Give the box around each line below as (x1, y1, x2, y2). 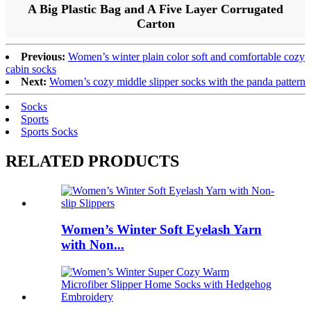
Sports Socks (21, 125, 78, 137)
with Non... (61, 237, 124, 253)
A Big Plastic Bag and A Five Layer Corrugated (28, 1, 283, 16)
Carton (136, 16, 175, 31)
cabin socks (6, 62, 56, 75)
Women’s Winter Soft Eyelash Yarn (61, 222, 262, 237)
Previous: (21, 50, 65, 62)
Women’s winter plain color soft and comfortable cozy (68, 50, 305, 62)
